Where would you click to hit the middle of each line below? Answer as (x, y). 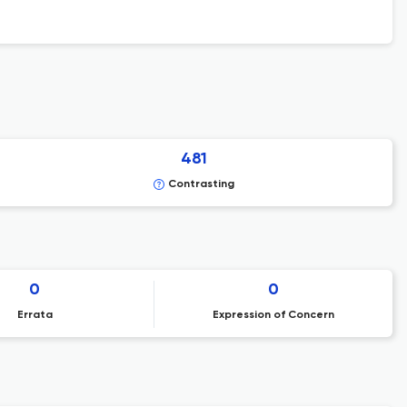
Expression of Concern (273, 315)
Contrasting (201, 184)
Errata (35, 315)
